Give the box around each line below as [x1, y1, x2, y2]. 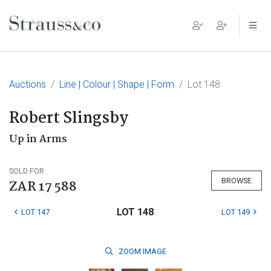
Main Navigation [9, 22, 141, 48]
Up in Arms [9, 131, 67, 148]
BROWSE [221, 175, 252, 185]
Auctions [9, 79, 46, 90]
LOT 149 [221, 207, 250, 217]
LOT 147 [21, 207, 50, 217]
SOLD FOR [9, 166, 44, 175]
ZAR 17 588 [9, 177, 77, 197]
